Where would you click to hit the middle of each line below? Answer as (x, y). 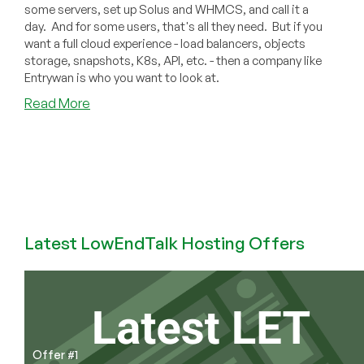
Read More (57, 104)
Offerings (118, 353)
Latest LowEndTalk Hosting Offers (165, 243)
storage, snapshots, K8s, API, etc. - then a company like (173, 61)
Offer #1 (55, 355)
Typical (111, 156)
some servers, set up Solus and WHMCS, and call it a (167, 10)
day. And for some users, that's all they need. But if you (173, 27)
